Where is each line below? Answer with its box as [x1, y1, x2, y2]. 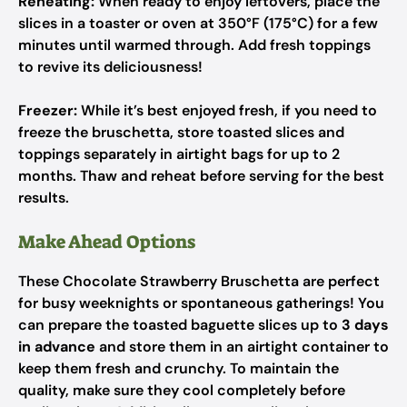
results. [18, 188, 69, 207]
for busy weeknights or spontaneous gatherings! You [18, 293, 384, 313]
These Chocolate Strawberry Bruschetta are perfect [18, 272, 380, 291]
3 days [342, 315, 389, 334]
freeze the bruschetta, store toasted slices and [18, 123, 344, 142]
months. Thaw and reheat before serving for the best [18, 166, 384, 185]
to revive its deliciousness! [18, 57, 203, 76]
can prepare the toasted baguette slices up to [18, 315, 342, 334]
